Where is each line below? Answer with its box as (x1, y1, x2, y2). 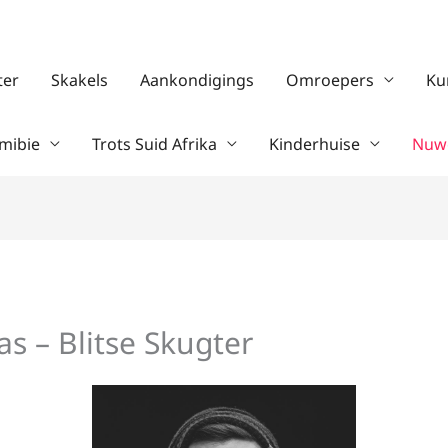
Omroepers (286, 69, 374, 91)
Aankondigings (140, 69, 254, 91)
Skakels (51, 69, 108, 91)
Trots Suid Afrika (92, 133, 217, 155)
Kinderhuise (269, 133, 360, 155)
